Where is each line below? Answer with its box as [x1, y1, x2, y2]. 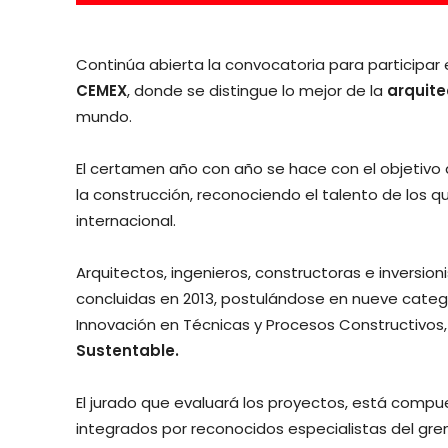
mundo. [76, 106, 132, 128]
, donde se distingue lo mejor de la [127, 80, 387, 102]
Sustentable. [76, 340, 179, 362]
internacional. [76, 210, 176, 232]
